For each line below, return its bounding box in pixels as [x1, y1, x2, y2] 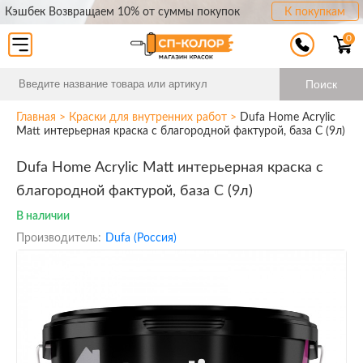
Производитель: [16, 233, 101, 244]
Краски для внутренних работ [69, 112, 227, 123]
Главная [16, 112, 56, 123]
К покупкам [284, 6, 345, 18]
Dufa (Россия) [105, 233, 177, 244]
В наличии [16, 211, 70, 222]
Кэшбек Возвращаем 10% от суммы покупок [4, 6, 240, 18]
